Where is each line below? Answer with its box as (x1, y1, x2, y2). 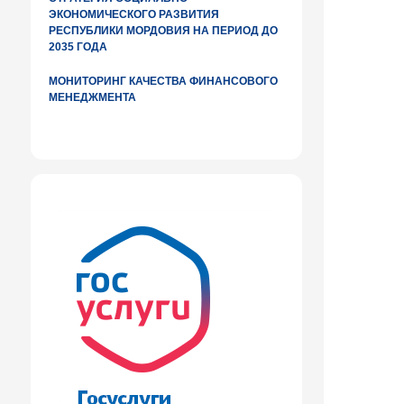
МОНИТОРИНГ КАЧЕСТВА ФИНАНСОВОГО (49, 75, 278, 87)
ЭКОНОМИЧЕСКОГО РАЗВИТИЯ (49, 8, 219, 21)
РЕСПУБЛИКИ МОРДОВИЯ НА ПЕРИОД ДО (49, 24, 278, 37)
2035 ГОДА (49, 41, 107, 53)
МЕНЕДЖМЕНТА (49, 91, 136, 104)
